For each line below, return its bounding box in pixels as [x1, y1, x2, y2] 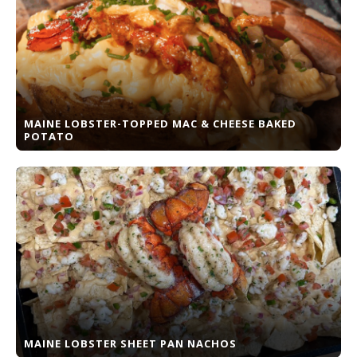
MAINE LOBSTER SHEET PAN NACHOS [24, 336, 237, 351]
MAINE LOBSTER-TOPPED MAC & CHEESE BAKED [24, 116, 296, 131]
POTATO [24, 129, 74, 143]
